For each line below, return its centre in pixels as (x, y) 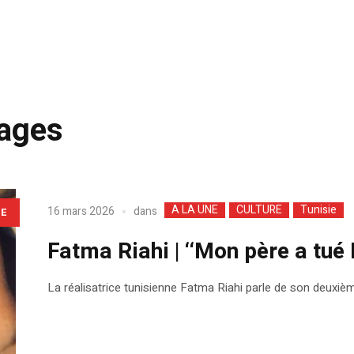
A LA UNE (194, 209)
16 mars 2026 (81, 212)
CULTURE (259, 209)
